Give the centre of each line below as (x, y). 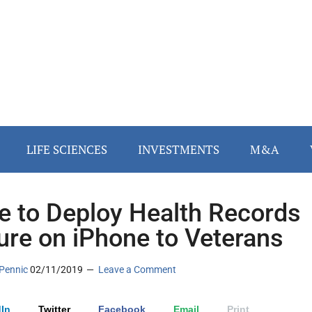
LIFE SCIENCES (67, 150)
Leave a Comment (137, 270)
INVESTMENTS (179, 150)
